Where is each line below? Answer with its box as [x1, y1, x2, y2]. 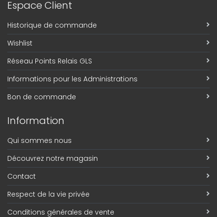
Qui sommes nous [7, 135, 72, 145]
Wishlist [7, 38, 32, 48]
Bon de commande [7, 92, 76, 102]
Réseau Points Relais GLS [7, 56, 92, 66]
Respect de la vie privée [7, 189, 90, 199]
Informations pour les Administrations [7, 74, 138, 84]
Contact [7, 171, 36, 181]
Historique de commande [7, 20, 97, 30]
